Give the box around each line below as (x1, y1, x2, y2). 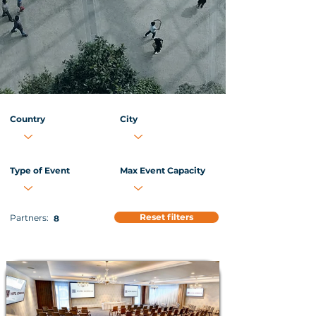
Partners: (10, 212, 51, 223)
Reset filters (140, 212, 193, 222)
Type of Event (10, 165, 70, 176)
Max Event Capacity (120, 165, 205, 176)
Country (10, 114, 45, 124)
